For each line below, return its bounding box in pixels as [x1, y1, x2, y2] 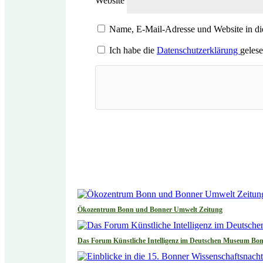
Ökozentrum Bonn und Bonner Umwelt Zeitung [77, 205, 222, 214]
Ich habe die [109, 45, 157, 56]
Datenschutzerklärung [157, 45, 240, 56]
